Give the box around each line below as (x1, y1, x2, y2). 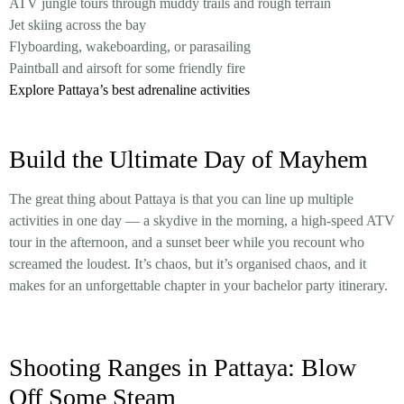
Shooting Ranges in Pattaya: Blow (9, 353, 356, 381)
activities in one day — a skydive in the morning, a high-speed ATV (9, 212, 395, 228)
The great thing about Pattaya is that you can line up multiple (9, 190, 353, 207)
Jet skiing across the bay (9, 17, 146, 33)
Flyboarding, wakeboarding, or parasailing (9, 39, 251, 55)
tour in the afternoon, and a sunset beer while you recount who (9, 234, 364, 250)
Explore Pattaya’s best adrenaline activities (9, 82, 250, 98)
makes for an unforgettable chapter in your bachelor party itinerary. (9, 277, 388, 293)
